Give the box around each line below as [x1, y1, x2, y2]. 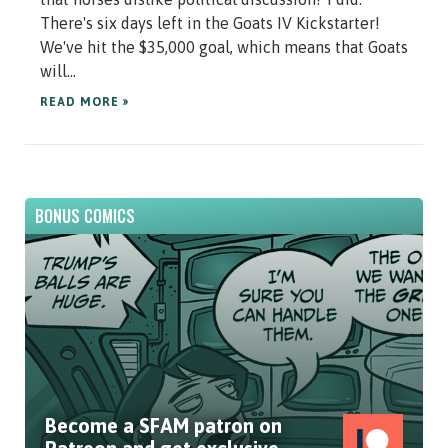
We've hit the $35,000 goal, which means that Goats [40, 38, 408, 57]
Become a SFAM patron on [45, 414, 282, 438]
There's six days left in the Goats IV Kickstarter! [40, 14, 380, 33]
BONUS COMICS [35, 204, 135, 229]
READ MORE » [40, 95, 129, 110]
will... [40, 62, 76, 81]
